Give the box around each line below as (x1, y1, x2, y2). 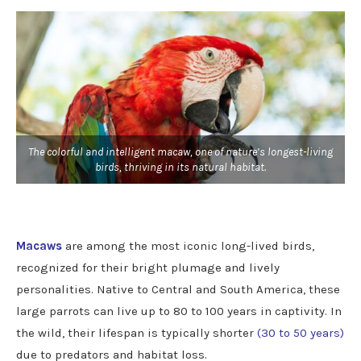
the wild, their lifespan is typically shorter (16, 326, 257, 341)
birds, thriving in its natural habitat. (95, 160, 266, 175)
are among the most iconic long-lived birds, (65, 239, 314, 254)
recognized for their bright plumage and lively (16, 260, 280, 276)
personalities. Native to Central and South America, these (16, 282, 340, 297)
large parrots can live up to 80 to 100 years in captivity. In (16, 304, 342, 319)
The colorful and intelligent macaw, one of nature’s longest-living (28, 145, 333, 160)
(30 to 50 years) (257, 326, 344, 341)
